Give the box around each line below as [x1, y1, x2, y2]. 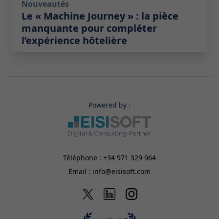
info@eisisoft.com [92, 166, 151, 176]
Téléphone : [63, 153, 103, 162]
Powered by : [88, 100, 131, 110]
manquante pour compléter [22, 22, 157, 35]
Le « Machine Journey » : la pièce [22, 9, 178, 23]
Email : [68, 166, 92, 176]
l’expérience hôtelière [22, 34, 127, 47]
